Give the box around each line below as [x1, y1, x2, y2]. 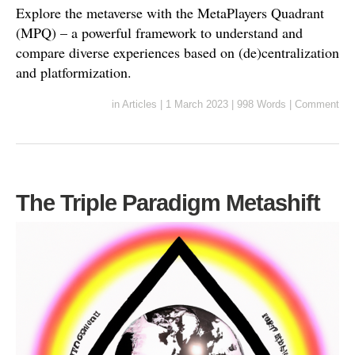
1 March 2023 [166, 97, 228, 110]
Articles [122, 97, 157, 110]
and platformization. [16, 62, 132, 82]
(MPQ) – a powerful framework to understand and [16, 22, 303, 42]
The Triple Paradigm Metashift [16, 189, 320, 216]
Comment [295, 97, 339, 110]
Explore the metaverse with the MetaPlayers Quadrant [16, 2, 324, 22]
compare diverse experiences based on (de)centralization [16, 42, 339, 62]
